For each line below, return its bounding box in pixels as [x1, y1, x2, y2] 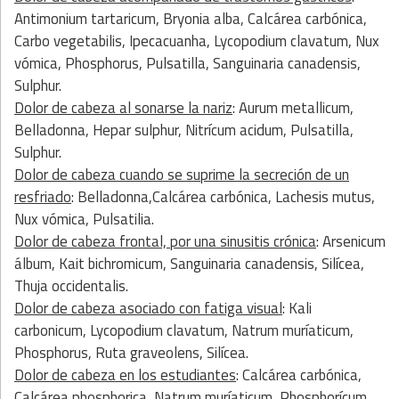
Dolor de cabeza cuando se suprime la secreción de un [14, 162, 349, 186]
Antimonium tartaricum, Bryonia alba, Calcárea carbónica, [14, 6, 367, 30]
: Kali [282, 296, 312, 320]
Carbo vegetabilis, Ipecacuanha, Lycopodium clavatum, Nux [14, 28, 379, 53]
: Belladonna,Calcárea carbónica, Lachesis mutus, [71, 184, 375, 208]
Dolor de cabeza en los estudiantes [14, 362, 236, 387]
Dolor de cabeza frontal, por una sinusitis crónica [14, 229, 316, 253]
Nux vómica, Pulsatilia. [14, 207, 154, 231]
